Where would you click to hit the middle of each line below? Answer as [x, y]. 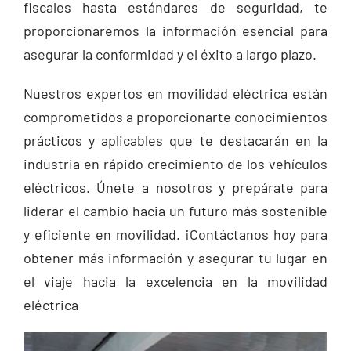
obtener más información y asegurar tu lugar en [175, 258]
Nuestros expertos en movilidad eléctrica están [175, 93]
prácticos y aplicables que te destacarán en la [175, 140]
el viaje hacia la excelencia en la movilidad [175, 281]
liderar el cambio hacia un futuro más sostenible [175, 211]
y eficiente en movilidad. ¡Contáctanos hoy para [175, 234]
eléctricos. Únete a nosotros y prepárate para [175, 187]
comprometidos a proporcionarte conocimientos [175, 117]
